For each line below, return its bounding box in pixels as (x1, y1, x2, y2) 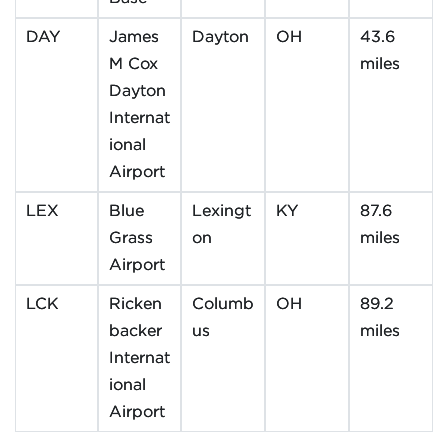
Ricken (109, 297, 162, 312)
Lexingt (192, 204, 251, 219)
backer (109, 324, 162, 339)
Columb (192, 297, 254, 312)
